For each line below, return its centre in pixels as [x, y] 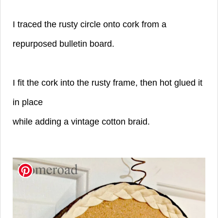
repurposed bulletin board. [66, 44]
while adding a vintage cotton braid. [81, 122]
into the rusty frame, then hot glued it [131, 83]
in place [29, 102]
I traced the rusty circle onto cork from [87, 25]
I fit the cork [36, 83]
